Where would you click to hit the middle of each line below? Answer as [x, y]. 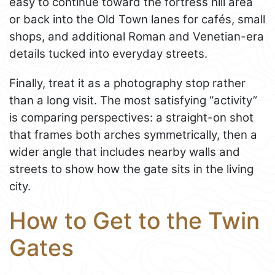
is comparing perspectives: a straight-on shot [131, 118]
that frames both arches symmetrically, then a [133, 135]
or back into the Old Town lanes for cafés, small [137, 20]
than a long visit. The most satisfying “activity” [133, 101]
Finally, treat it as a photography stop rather [127, 83]
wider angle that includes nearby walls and [125, 152]
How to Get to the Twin [134, 221]
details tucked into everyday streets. [108, 54]
